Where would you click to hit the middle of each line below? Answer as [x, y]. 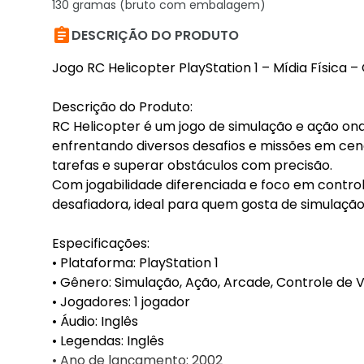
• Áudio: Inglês [95, 321]
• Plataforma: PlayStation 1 [135, 263]
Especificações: [101, 243]
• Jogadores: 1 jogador [121, 302]
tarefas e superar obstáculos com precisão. [192, 165]
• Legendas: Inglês [108, 341]
